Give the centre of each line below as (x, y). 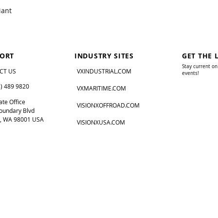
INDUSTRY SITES (104, 56)
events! (191, 73)
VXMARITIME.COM (101, 88)
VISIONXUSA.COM (101, 122)
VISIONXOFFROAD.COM (108, 105)
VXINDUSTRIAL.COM (104, 71)
